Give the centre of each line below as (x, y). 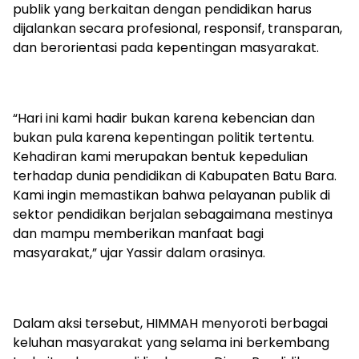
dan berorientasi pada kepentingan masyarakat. (166, 48)
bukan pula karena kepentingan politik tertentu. (163, 137)
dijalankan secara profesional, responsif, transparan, (177, 28)
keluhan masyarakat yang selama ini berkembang (171, 343)
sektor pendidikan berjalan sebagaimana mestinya (173, 214)
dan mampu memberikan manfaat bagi (138, 234)
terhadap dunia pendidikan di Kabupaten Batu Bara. (175, 176)
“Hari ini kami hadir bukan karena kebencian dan (164, 118)
